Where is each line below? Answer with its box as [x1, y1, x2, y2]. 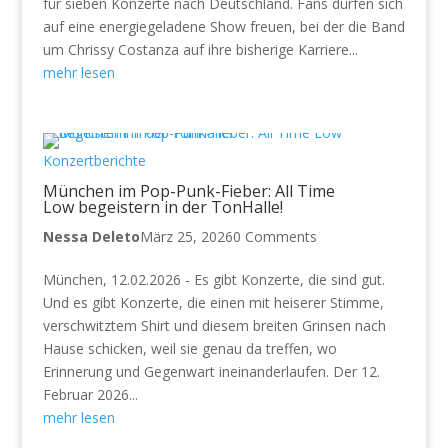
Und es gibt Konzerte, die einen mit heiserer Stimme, [42, 292, 384, 312]
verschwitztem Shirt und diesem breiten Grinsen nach [42, 315, 386, 335]
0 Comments [232, 226, 317, 246]
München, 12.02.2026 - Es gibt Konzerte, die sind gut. [42, 269, 385, 289]
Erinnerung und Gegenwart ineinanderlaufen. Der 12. [42, 361, 380, 381]
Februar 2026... [42, 384, 138, 404]
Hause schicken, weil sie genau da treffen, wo [42, 338, 337, 358]
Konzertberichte [42, 150, 146, 170]
